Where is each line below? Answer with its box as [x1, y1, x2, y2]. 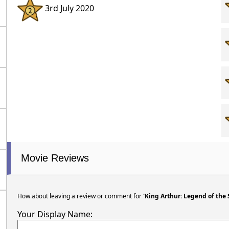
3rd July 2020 [42, 3, 94, 14]
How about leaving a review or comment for [17, 191, 143, 200]
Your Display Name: [17, 208, 93, 220]
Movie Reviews [20, 152, 89, 164]
